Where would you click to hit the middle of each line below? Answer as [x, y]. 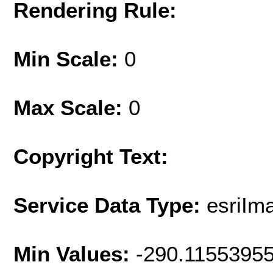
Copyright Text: [91, 157]
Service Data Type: [110, 205]
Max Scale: [71, 108]
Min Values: [75, 254]
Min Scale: [69, 59]
